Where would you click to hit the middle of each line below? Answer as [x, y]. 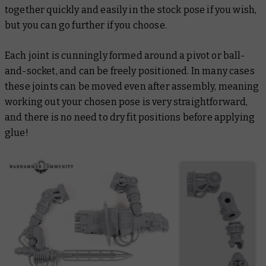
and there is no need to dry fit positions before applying [130, 117]
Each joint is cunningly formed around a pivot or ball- [125, 55]
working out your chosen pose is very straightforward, [126, 102]
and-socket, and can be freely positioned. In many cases [130, 71]
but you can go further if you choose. [86, 25]
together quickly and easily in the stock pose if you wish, [131, 9]
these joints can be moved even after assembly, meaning [132, 86]
